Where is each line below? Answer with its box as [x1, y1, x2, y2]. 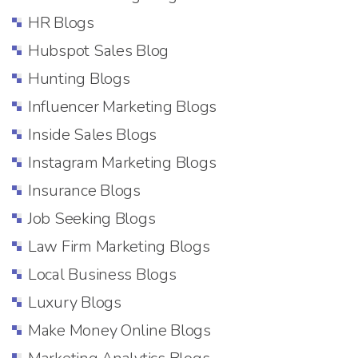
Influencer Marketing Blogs [28, 95, 217, 117]
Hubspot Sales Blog [28, 39, 169, 62]
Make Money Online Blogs [28, 319, 211, 341]
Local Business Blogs [28, 263, 177, 285]
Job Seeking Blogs [28, 207, 156, 229]
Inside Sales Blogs [28, 123, 157, 145]
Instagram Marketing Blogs [28, 151, 217, 173]
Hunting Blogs [28, 67, 130, 89]
